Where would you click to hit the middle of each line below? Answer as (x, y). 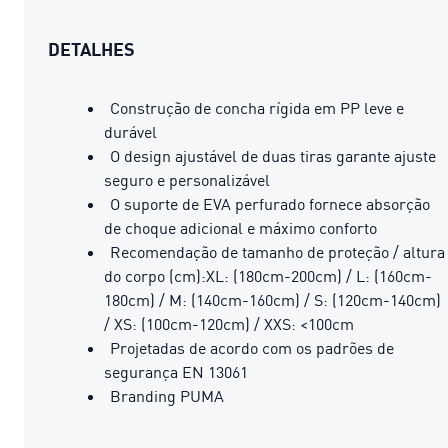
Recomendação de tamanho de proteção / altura (277, 251)
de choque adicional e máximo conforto (240, 227)
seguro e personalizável (187, 179)
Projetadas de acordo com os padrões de (252, 347)
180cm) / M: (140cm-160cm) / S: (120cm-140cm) (272, 299)
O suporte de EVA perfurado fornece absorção (270, 203)
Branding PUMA (167, 395)
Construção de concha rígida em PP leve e (257, 107)
